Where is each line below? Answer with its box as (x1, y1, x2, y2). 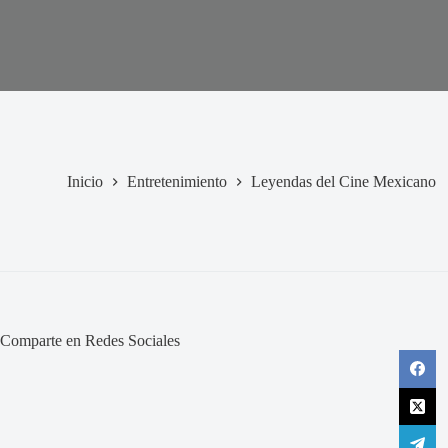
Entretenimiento (127, 172, 228, 190)
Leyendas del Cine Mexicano (251, 172, 437, 190)
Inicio (67, 172, 104, 190)
